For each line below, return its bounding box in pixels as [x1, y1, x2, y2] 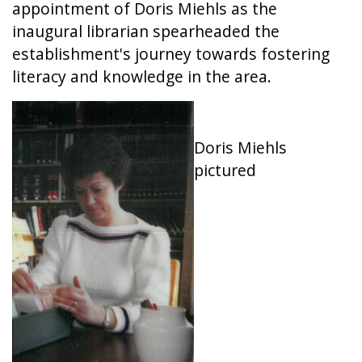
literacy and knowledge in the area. [12, 65, 271, 87]
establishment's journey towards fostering [12, 42, 330, 65]
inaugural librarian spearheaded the [12, 19, 280, 42]
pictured [194, 158, 256, 181]
